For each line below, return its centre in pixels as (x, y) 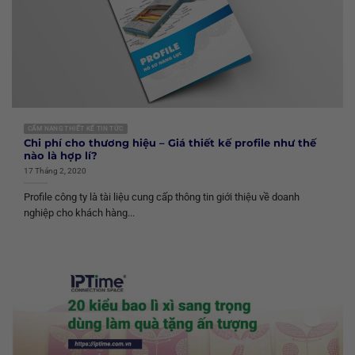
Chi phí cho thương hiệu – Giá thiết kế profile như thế (170, 143)
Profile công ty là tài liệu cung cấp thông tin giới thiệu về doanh (162, 197)
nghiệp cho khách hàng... (79, 212)
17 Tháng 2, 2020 (55, 170)
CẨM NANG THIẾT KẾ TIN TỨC (76, 128)
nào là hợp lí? (61, 156)
